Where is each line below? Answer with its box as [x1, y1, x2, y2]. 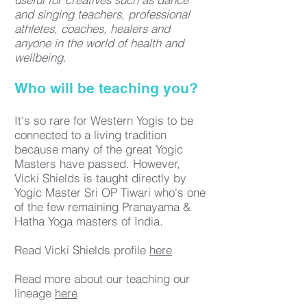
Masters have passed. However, [14, 156, 180, 171]
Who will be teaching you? [14, 79, 198, 97]
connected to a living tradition [14, 127, 167, 142]
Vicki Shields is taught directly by [14, 171, 186, 185]
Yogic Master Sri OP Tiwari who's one [14, 185, 206, 199]
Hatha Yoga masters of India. [14, 214, 167, 228]
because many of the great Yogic [14, 142, 183, 156]
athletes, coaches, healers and [14, 21, 170, 36]
